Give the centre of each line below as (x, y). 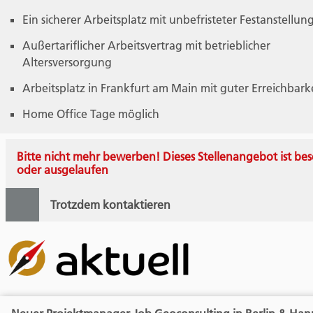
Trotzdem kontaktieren (111, 204)
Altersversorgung (67, 63)
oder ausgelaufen (63, 169)
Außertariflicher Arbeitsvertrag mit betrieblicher (146, 46)
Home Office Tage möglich (91, 114)
